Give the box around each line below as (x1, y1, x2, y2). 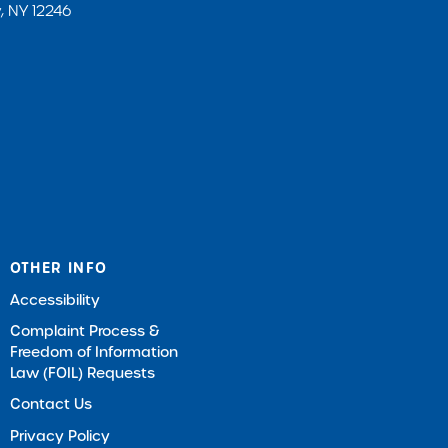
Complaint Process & (9, 320, 159, 341)
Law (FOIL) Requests (9, 362, 155, 383)
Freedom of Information (9, 341, 178, 362)
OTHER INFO (9, 257, 108, 278)
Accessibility (9, 289, 100, 310)
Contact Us (9, 394, 92, 415)
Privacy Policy (9, 425, 110, 446)
